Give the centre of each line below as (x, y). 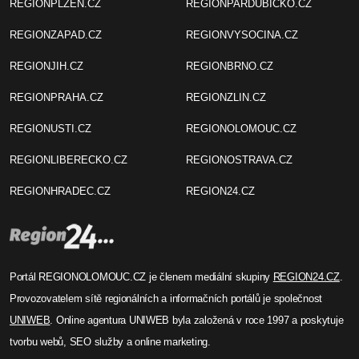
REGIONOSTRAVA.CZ (239, 159)
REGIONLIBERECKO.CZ (69, 159)
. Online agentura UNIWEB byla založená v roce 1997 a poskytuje (197, 320)
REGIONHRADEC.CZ (60, 191)
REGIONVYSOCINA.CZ (242, 34)
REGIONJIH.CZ (46, 66)
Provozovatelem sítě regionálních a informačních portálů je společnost (166, 298)
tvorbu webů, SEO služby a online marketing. (110, 341)
